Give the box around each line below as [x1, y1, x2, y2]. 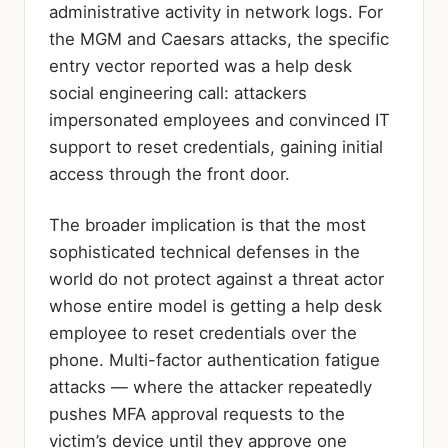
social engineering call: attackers [49, 82, 307, 103]
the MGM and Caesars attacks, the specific [49, 28, 389, 49]
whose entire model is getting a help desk [49, 295, 382, 316]
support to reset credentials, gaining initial [49, 136, 383, 157]
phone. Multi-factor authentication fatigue [49, 349, 380, 370]
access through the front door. [49, 163, 290, 184]
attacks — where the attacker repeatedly [49, 376, 372, 397]
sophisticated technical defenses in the [49, 241, 360, 262]
